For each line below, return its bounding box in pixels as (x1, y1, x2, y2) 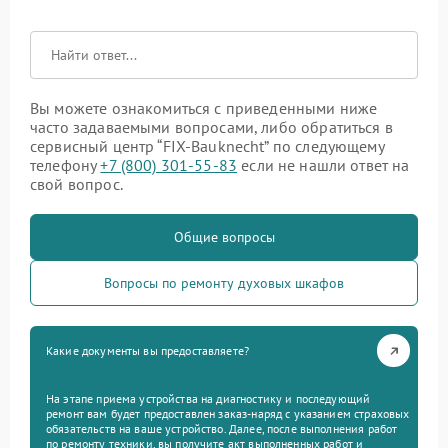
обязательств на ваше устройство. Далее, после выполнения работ (46, 421, 398, 437)
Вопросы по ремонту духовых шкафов (104, 274, 344, 293)
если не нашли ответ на (237, 155, 410, 176)
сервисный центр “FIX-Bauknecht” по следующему (30, 136, 384, 157)
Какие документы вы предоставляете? (46, 343, 250, 359)
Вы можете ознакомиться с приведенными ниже (30, 98, 378, 119)
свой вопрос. (30, 174, 123, 195)
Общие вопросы (173, 228, 275, 247)
